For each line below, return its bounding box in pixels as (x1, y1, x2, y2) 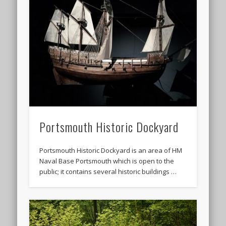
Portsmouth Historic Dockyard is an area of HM (39, 145, 183, 155)
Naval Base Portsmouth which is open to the (39, 156, 175, 165)
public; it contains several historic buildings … (39, 166, 177, 176)
